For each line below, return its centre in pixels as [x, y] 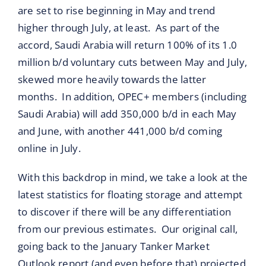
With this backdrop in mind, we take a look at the [133, 178]
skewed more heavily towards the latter [112, 80]
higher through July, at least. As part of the [119, 28]
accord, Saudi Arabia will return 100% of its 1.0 [127, 45]
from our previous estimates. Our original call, [128, 229]
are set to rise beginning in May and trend [116, 11]
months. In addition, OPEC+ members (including [132, 97]
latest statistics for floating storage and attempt [130, 195]
